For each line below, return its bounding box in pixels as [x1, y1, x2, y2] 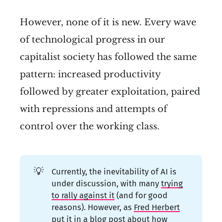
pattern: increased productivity [20, 68, 161, 80]
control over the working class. [20, 120, 160, 132]
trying [161, 178, 183, 188]
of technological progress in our [20, 34, 165, 45]
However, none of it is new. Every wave [20, 16, 196, 28]
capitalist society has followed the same [20, 51, 197, 62]
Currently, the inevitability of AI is [52, 166, 177, 176]
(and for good [114, 190, 168, 200]
